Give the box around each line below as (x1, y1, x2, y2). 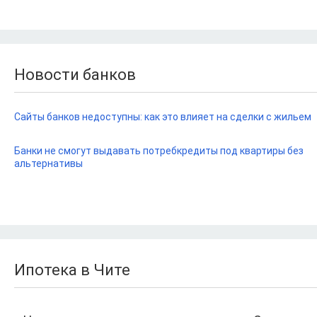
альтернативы (14, 158, 83, 169)
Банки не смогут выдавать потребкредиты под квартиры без (14, 145, 304, 156)
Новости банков (14, 66, 136, 83)
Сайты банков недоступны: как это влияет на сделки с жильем (14, 111, 311, 122)
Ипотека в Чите (14, 261, 130, 279)
